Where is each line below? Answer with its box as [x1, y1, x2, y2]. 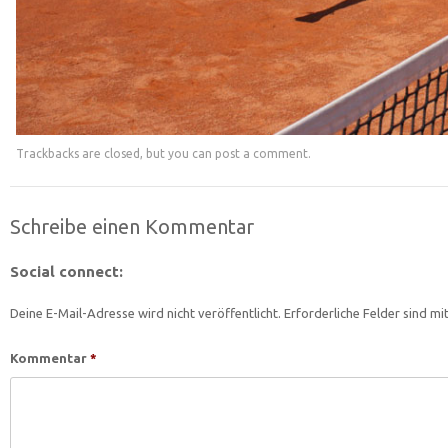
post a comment [214, 147, 308, 160]
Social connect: [9, 263, 123, 280]
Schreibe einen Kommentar [9, 215, 254, 238]
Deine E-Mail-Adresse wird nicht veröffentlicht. [9, 306, 281, 320]
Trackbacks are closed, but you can [15, 147, 215, 160]
